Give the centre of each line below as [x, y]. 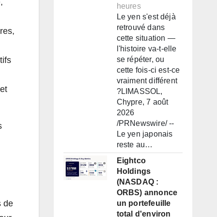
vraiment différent [147, 81]
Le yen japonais [145, 134]
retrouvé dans [141, 28]
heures [129, 6]
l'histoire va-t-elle [147, 49]
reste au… [135, 145]
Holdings [134, 171]
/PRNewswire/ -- [145, 124]
